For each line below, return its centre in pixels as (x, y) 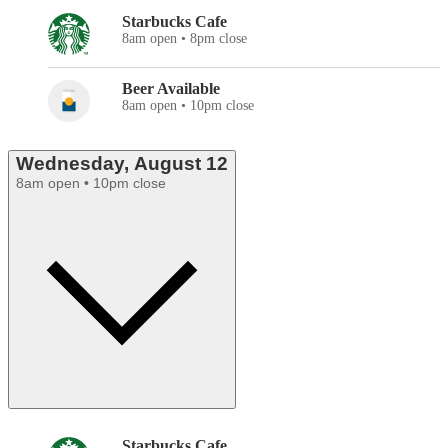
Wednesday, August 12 (122, 164)
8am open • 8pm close (184, 39)
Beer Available (171, 89)
